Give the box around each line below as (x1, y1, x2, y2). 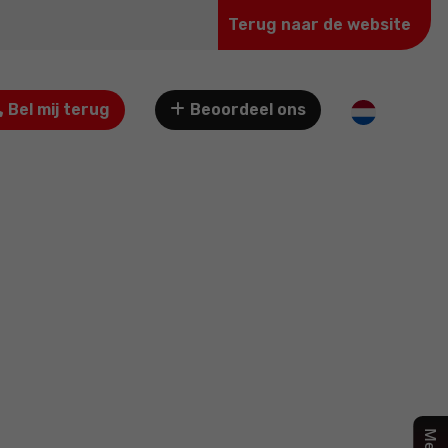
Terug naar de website (227, 15, 411, 34)
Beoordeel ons (190, 100, 306, 119)
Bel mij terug (8, 100, 110, 119)
